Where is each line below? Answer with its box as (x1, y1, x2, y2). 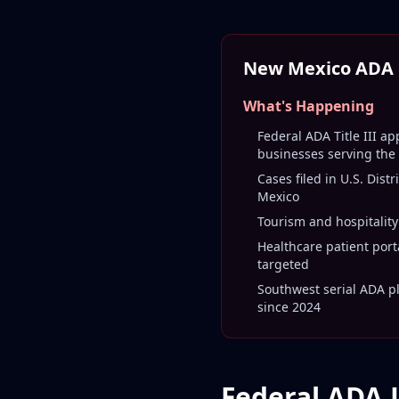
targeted (257, 256, 309, 273)
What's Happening (243, 96, 374, 116)
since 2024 (257, 298, 321, 315)
